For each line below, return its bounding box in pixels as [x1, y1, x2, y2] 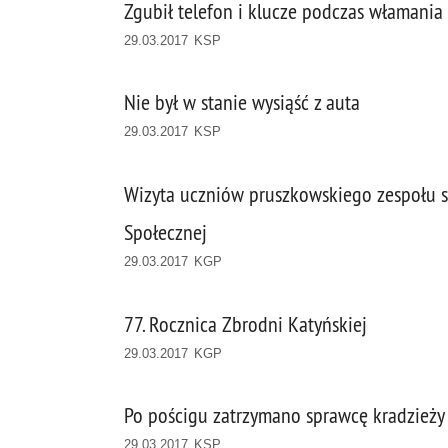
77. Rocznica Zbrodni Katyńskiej [124, 310, 367, 338]
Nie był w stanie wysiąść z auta [124, 89, 360, 117]
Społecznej [124, 219, 207, 247]
